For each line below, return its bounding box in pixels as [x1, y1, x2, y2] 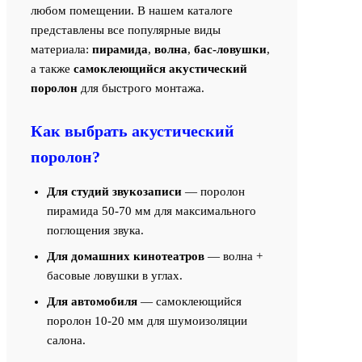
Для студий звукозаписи [47, 185, 182, 199]
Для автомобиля [47, 295, 137, 309]
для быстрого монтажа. [78, 82, 204, 95]
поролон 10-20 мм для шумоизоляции [47, 314, 247, 328]
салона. [47, 334, 86, 347]
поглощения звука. [47, 224, 144, 238]
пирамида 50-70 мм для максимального [47, 204, 256, 218]
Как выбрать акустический [31, 122, 234, 141]
